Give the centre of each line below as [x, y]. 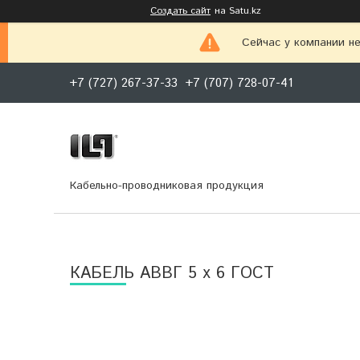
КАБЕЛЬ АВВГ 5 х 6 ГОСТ [172, 273]
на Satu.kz [238, 11]
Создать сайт [180, 11]
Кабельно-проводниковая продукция [167, 185]
